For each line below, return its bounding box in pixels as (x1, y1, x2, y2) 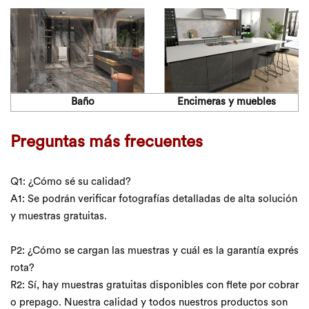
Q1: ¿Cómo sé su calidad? (10, 177, 131, 188)
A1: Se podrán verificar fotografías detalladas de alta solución (10, 195, 297, 206)
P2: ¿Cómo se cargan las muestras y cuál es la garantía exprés (10, 246, 299, 257)
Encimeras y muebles (177, 97, 276, 108)
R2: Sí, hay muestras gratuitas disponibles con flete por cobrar (10, 281, 299, 292)
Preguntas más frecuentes (10, 134, 203, 152)
